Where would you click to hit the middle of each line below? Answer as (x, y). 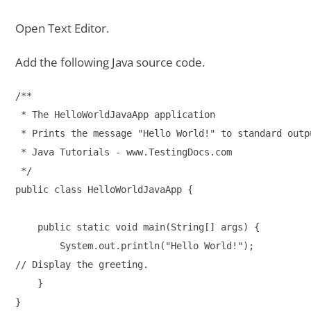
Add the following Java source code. (110, 62)
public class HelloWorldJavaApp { (104, 190)
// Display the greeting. (82, 265)
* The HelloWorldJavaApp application (116, 115)
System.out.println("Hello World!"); (138, 246)
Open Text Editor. (62, 28)
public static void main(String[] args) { (138, 227)
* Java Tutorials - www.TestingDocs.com (124, 152)
